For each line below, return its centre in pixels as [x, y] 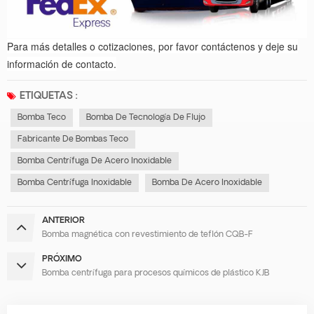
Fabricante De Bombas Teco [73, 140]
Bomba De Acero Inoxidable [207, 183]
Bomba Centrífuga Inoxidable [75, 183]
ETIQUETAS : [49, 97]
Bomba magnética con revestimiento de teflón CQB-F [148, 235]
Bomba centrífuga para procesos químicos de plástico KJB [156, 274]
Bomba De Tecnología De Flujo [146, 118]
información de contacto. [62, 64]
